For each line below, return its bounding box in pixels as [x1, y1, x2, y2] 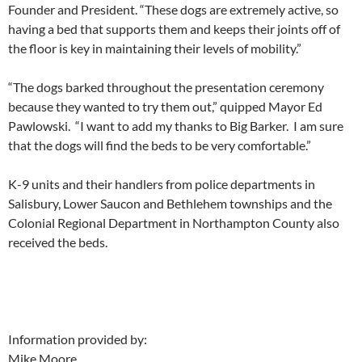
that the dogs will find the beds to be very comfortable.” [8, 137, 311, 154]
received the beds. [8, 234, 107, 250]
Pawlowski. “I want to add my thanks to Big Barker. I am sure [8, 118, 343, 134]
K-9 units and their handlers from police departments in [8, 176, 315, 192]
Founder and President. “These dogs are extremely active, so [8, 2, 339, 18]
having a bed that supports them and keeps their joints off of [8, 21, 340, 37]
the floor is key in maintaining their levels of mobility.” [8, 40, 301, 57]
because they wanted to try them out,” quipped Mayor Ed [8, 99, 322, 115]
